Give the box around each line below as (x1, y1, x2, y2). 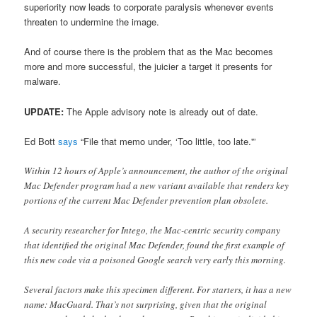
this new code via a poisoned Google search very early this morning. (24, 253, 287, 266)
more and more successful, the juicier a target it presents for (24, 59, 272, 74)
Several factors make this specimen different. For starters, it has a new (24, 283, 292, 296)
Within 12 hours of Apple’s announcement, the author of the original (24, 163, 289, 177)
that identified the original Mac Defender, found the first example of (24, 238, 285, 251)
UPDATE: (24, 104, 64, 118)
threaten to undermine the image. (24, 15, 160, 29)
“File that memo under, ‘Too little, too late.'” (78, 134, 256, 148)
